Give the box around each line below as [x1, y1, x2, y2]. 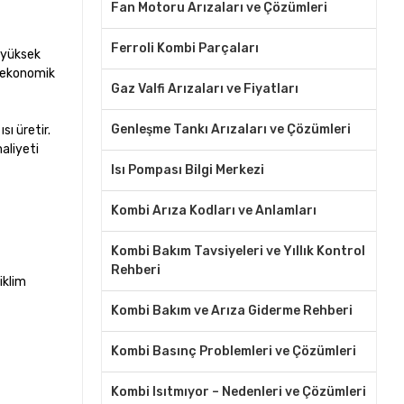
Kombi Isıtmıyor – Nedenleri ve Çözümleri [110, 384, 366, 399]
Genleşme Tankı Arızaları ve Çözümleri [110, 122, 351, 137]
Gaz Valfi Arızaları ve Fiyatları [110, 81, 298, 96]
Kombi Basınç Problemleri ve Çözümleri [110, 344, 356, 359]
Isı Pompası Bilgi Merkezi [110, 162, 264, 178]
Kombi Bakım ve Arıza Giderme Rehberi [110, 303, 353, 318]
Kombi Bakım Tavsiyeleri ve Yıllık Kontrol [110, 243, 365, 259]
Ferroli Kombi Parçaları [110, 41, 259, 56]
